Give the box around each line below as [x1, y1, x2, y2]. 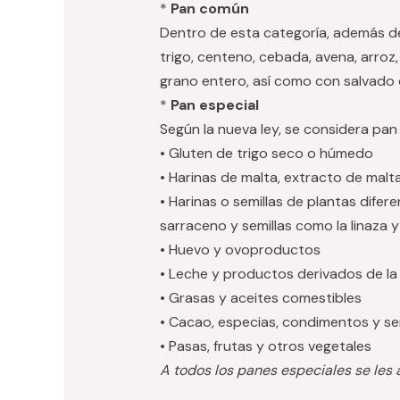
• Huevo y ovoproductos [159, 240, 321, 260]
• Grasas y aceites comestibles [159, 288, 362, 308]
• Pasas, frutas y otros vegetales [159, 337, 371, 356]
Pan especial [170, 96, 259, 115]
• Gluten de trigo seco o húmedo [159, 144, 373, 163]
